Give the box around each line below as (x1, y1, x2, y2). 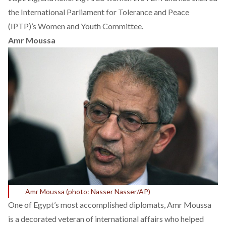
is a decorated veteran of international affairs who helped (8, 214, 204, 224)
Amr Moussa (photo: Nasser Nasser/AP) (25, 187, 150, 196)
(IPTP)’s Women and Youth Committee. (8, 21, 143, 31)
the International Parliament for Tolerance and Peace (8, 7, 189, 17)
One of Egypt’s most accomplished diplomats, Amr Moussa (8, 200, 211, 210)
